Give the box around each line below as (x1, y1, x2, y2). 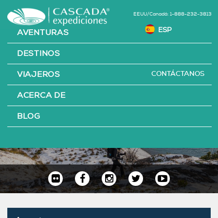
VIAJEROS (17, 70, 60, 79)
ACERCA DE (17, 91, 66, 100)
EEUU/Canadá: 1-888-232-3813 (133, 11, 212, 17)
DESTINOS (17, 49, 60, 58)
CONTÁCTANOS (151, 69, 204, 78)
